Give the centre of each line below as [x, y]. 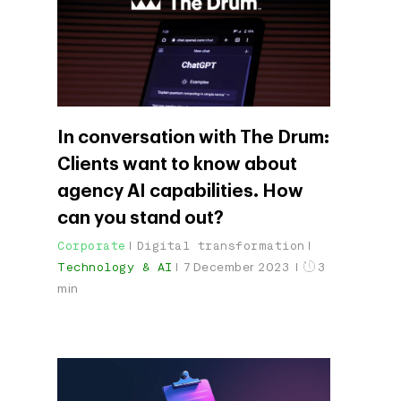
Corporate [92, 245]
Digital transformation [221, 245]
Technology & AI [115, 267]
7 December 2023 [238, 267]
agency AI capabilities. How [180, 191]
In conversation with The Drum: [193, 137]
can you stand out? [141, 218]
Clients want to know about [177, 164]
